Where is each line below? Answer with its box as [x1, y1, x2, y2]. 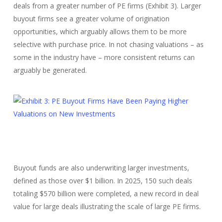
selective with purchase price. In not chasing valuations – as [13, 40, 204, 49]
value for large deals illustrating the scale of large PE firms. [13, 202, 201, 211]
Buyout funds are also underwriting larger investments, [13, 163, 189, 172]
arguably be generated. [13, 65, 87, 75]
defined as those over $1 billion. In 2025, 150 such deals [13, 176, 192, 185]
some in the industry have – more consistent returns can [13, 53, 195, 62]
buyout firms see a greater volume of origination [13, 14, 169, 23]
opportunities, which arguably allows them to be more [13, 27, 187, 36]
